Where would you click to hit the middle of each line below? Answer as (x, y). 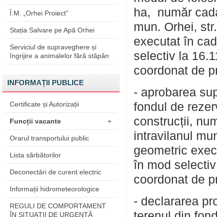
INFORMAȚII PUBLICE (46, 83)
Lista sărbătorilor (35, 155)
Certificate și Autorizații (44, 104)
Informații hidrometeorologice (54, 189)
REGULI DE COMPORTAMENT (58, 206)
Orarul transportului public (49, 138)
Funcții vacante (35, 121)
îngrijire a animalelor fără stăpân (59, 56)
